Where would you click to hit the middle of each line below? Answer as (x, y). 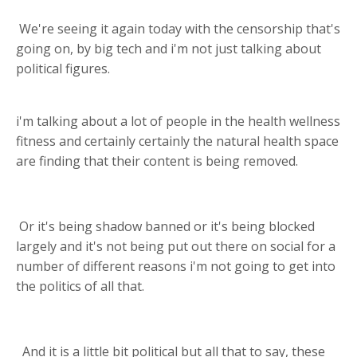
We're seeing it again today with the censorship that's (180, 28)
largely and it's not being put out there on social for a (176, 246)
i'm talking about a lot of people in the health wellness (178, 121)
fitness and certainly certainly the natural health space (177, 141)
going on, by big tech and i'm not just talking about (169, 48)
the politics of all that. (80, 286)
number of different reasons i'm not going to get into (176, 266)
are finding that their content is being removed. (157, 161)
